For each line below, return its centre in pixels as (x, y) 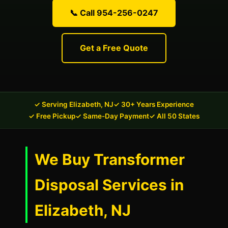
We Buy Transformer (110, 159)
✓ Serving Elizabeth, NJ (74, 104)
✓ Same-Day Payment (112, 116)
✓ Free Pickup (52, 116)
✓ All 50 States (174, 116)
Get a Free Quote (114, 48)
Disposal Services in (109, 185)
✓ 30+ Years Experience (154, 104)
